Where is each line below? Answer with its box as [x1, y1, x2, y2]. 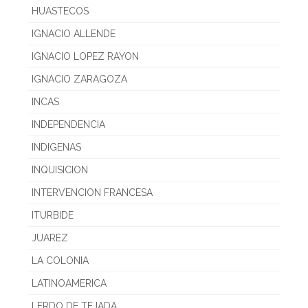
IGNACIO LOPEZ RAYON [32, 50, 139, 62]
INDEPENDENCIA [32, 118, 105, 130]
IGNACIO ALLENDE [32, 27, 115, 39]
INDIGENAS [32, 141, 81, 153]
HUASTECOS [32, 5, 89, 16]
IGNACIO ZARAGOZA [32, 73, 127, 85]
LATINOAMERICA [32, 277, 107, 289]
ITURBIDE [32, 209, 74, 221]
